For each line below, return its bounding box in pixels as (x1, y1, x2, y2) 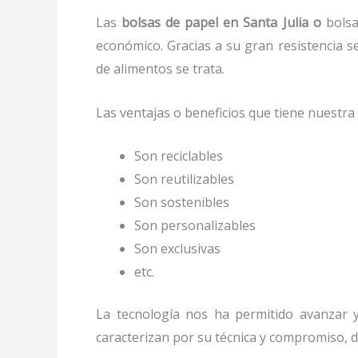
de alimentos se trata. (96, 60, 228, 78)
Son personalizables (134, 217, 256, 235)
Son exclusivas (134, 240, 221, 258)
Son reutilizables (134, 170, 234, 189)
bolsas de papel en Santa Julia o (121, 14, 321, 32)
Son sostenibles (134, 193, 229, 212)
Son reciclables (134, 147, 223, 165)
